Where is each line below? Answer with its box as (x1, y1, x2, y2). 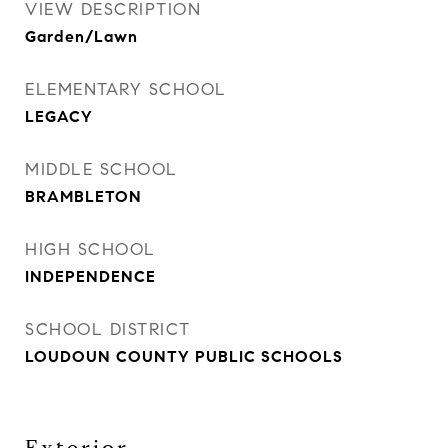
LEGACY (25, 107, 93, 126)
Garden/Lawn (25, 27, 138, 46)
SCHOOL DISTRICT (25, 319, 191, 340)
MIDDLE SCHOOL (25, 159, 178, 180)
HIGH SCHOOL (25, 239, 156, 260)
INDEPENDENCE (25, 267, 156, 286)
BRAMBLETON (25, 187, 142, 206)
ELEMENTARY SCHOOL (25, 79, 227, 100)
